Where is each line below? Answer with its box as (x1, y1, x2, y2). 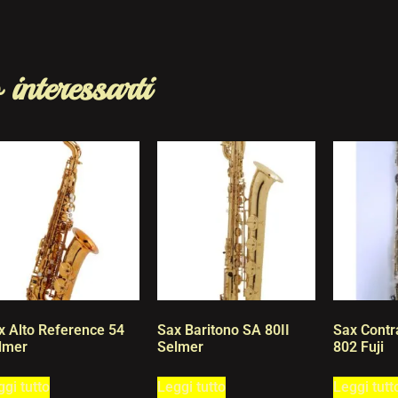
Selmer (156, 338, 203, 355)
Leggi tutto (156, 378, 226, 395)
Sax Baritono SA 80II (156, 321, 290, 338)
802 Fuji (333, 338, 385, 355)
